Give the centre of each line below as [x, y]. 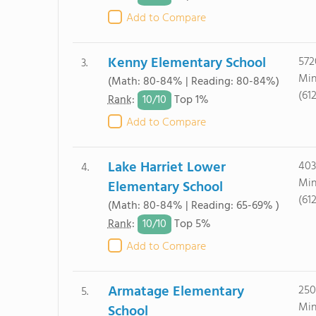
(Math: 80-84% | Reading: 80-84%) [193, 82]
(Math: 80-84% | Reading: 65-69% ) [193, 206]
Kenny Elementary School [187, 63]
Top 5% [191, 225]
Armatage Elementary [176, 292]
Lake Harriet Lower [166, 168]
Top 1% [190, 101]
